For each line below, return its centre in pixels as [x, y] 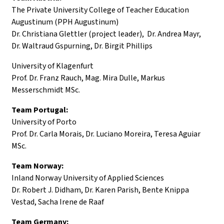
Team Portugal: [40, 110]
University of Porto [44, 122]
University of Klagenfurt [52, 66]
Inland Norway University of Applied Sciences [88, 178]
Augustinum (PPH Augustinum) [65, 22]
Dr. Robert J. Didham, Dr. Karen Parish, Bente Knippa [100, 190]
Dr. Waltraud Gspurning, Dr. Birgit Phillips [82, 46]
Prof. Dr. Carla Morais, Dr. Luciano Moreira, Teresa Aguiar [106, 134]
